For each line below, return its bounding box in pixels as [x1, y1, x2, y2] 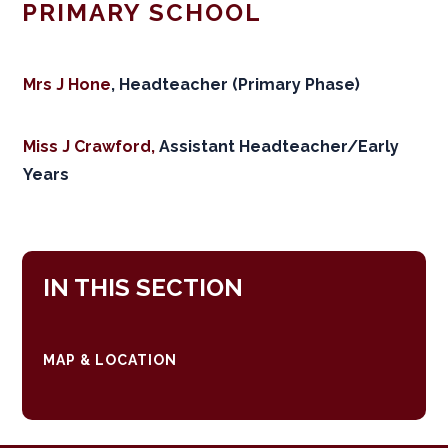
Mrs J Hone [23, 74, 112, 94]
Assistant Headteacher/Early [155, 136, 400, 156]
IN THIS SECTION [42, 272, 243, 302]
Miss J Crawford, [23, 136, 156, 156]
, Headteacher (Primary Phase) [111, 74, 361, 94]
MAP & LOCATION [42, 351, 177, 368]
